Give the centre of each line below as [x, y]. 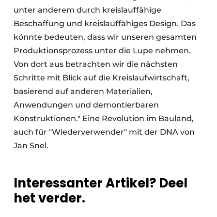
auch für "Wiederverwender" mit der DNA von [104, 132]
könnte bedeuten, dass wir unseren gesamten [105, 37]
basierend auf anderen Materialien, [83, 92]
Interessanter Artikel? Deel [101, 183]
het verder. [49, 198]
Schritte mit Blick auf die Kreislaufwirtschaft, [101, 78]
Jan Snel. [31, 146]
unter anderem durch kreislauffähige [87, 10]
